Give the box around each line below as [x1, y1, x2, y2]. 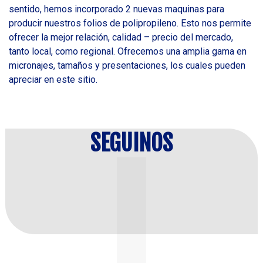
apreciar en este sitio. [9, 73, 97, 85]
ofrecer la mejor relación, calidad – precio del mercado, [9, 31, 233, 43]
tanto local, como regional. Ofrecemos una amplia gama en [9, 45, 247, 57]
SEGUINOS [90, 128, 173, 157]
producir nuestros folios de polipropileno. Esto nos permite [9, 17, 251, 29]
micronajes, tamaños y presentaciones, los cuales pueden [9, 59, 245, 71]
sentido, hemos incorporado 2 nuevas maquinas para [9, 3, 224, 15]
